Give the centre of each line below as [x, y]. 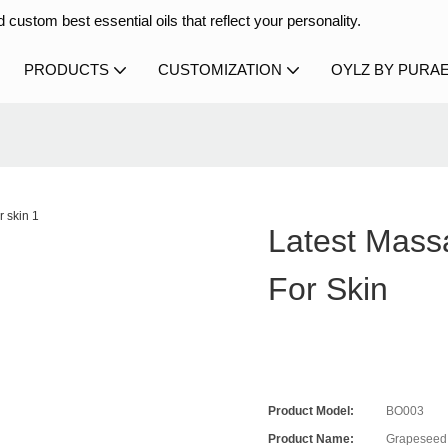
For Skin [328, 289]
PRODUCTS [66, 69]
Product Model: [311, 411]
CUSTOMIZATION [220, 69]
